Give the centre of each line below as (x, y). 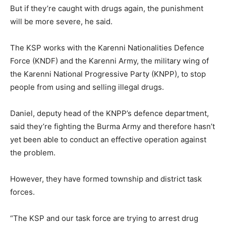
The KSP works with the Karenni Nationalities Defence (107, 47)
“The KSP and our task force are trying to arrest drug (104, 218)
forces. (22, 192)
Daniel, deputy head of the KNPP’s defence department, (109, 113)
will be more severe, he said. (61, 21)
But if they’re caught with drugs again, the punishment (107, 8)
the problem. (33, 152)
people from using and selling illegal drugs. (87, 87)
